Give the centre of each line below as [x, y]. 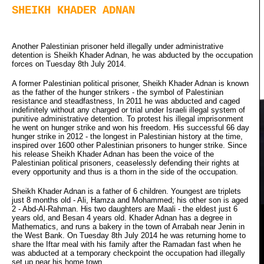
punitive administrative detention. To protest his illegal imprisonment [128, 118]
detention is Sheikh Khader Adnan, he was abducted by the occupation [132, 55]
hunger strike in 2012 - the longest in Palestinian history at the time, [127, 136]
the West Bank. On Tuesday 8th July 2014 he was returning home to [129, 235]
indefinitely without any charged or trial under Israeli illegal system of [128, 110]
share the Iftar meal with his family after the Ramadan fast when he [126, 244]
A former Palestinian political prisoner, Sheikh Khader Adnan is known [130, 83]
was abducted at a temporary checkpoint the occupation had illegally [128, 253]
